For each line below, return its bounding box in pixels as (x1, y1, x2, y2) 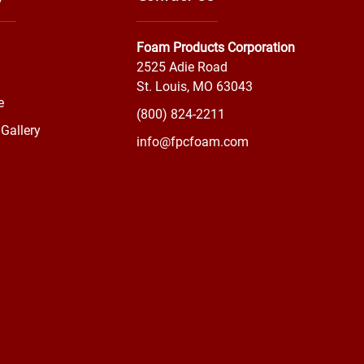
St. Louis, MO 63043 (136, 79, 253, 95)
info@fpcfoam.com (136, 134, 249, 150)
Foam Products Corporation (136, 40, 295, 56)
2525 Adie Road (136, 59, 227, 76)
